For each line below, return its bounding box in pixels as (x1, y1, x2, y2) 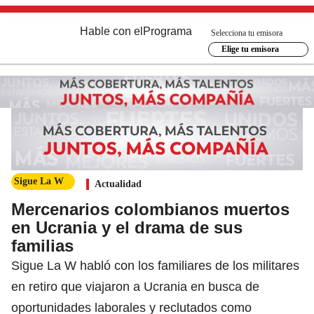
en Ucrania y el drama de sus (11, 217, 243, 237)
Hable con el (80, 25, 143, 37)
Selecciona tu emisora (211, 27, 282, 38)
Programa (143, 25, 192, 37)
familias (11, 235, 74, 255)
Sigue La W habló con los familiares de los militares (11, 258, 299, 273)
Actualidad (95, 178, 142, 189)
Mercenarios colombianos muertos (11, 199, 289, 219)
